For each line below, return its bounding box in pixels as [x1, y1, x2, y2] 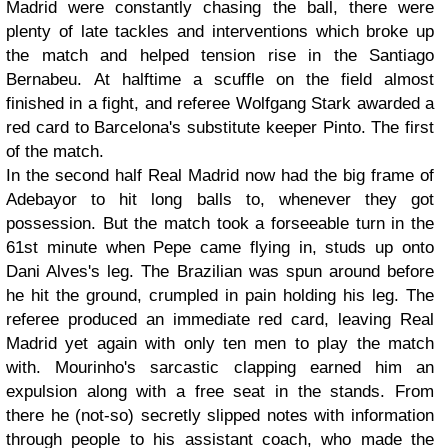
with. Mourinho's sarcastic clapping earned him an [6, 358, 434, 377]
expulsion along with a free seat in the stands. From [6, 382, 434, 401]
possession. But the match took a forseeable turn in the [6, 214, 434, 233]
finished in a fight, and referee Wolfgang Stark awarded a [6, 94, 434, 113]
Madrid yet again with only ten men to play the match [6, 334, 434, 353]
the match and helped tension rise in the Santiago [6, 46, 434, 65]
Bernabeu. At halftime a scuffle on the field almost [6, 70, 434, 89]
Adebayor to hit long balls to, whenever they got [6, 190, 434, 209]
